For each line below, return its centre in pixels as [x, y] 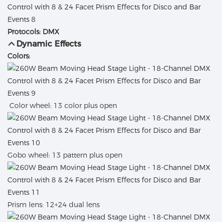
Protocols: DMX [33, 32]
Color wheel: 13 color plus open [63, 106]
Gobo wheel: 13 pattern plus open [65, 155]
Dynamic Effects [49, 44]
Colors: [19, 56]
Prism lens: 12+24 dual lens [55, 205]
